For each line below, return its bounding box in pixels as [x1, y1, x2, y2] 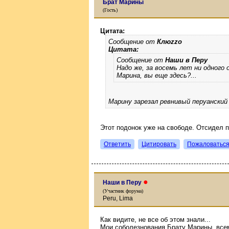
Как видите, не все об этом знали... [100, 215, 211, 223]
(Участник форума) [103, 188, 143, 194]
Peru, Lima [103, 194, 133, 202]
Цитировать [142, 141, 176, 148]
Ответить [104, 141, 131, 148]
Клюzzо [157, 38, 182, 45]
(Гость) [103, 7, 118, 13]
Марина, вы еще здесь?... [117, 72, 197, 79]
